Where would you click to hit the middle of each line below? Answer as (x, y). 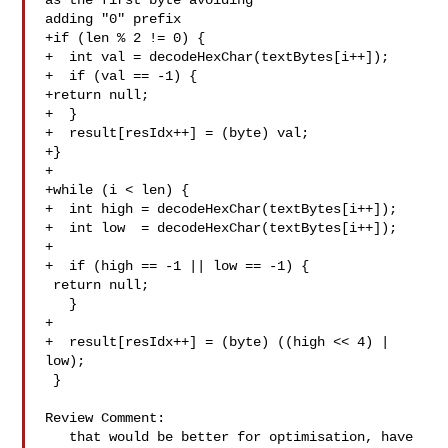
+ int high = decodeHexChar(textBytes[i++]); (221, 209)
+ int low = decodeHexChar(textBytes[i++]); (221, 228)
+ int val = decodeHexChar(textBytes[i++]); (217, 57)
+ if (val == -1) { (121, 76)
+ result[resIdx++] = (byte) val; (177, 133)
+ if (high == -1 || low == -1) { (177, 266)
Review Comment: (105, 418)
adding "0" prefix (113, 19)
